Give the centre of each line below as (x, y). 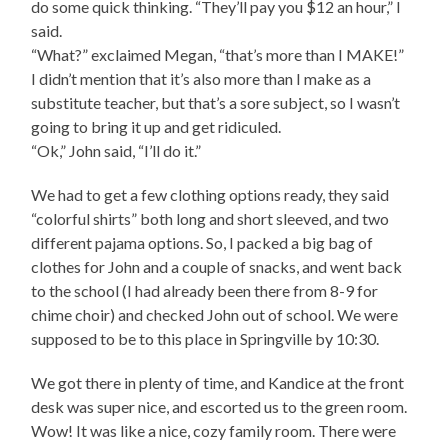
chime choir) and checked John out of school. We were (215, 314)
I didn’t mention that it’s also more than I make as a (201, 78)
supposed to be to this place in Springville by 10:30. (205, 338)
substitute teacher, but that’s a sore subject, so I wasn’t (216, 102)
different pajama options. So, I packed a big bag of (202, 242)
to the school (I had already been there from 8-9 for (205, 290)
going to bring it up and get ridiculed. (156, 126)
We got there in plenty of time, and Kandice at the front (218, 382)
